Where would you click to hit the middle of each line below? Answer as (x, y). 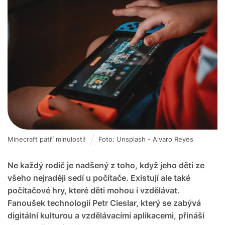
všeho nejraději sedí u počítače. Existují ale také (99, 178)
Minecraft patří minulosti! (47, 139)
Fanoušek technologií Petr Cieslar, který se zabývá (104, 203)
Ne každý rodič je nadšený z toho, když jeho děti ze (106, 165)
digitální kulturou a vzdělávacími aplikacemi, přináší (106, 215)
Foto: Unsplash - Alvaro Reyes (146, 139)
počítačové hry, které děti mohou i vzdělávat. (94, 190)
